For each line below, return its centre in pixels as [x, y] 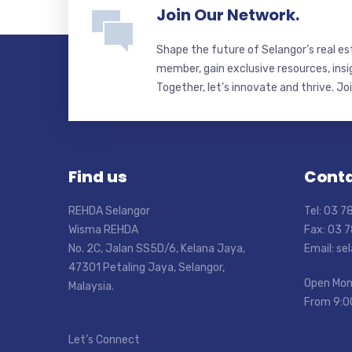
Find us [98, 177]
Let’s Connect [104, 340]
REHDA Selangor [109, 211]
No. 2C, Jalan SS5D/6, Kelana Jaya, [157, 249]
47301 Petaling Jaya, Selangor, [147, 268]
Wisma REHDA [103, 230]
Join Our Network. [228, 15]
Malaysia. [91, 286]
